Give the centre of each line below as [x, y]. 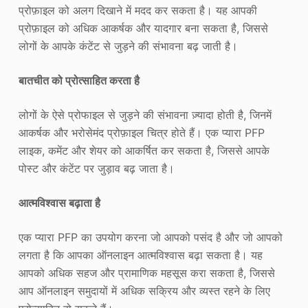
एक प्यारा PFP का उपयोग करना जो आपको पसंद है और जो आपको [150, 237]
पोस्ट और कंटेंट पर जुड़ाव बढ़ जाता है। [96, 168]
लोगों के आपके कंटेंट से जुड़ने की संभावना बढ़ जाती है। [128, 46]
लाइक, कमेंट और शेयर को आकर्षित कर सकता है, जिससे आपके [144, 150]
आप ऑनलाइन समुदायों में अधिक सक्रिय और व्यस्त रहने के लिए [144, 290]
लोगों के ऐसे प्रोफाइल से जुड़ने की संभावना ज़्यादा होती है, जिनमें [145, 114]
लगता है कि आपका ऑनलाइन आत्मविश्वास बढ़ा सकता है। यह [140, 255]
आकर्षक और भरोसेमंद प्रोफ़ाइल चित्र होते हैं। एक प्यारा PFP [141, 132]
